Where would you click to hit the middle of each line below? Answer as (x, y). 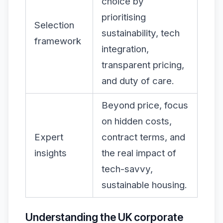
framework (58, 41)
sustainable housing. (144, 185)
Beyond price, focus (145, 105)
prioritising (124, 17)
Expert (49, 137)
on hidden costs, (137, 121)
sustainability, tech (141, 33)
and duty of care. (138, 81)
